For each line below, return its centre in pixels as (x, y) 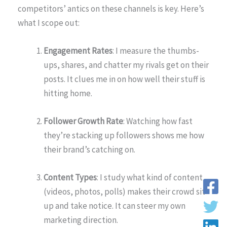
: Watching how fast (158, 121)
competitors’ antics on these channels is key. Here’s (111, 8)
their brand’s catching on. (89, 150)
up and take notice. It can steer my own (115, 206)
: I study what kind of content (150, 178)
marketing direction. (81, 220)
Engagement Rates (78, 51)
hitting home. (68, 93)
